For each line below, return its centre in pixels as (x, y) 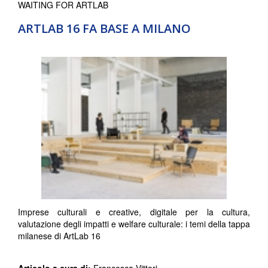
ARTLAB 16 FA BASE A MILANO (104, 28)
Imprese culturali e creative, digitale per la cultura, (134, 211)
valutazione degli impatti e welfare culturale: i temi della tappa (134, 223)
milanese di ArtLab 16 (59, 235)
